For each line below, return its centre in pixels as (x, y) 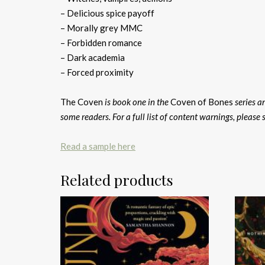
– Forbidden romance (101, 42)
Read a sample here (98, 146)
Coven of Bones (203, 101)
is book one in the (137, 101)
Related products (117, 179)
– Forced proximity (97, 72)
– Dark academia (93, 57)
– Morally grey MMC (101, 28)
